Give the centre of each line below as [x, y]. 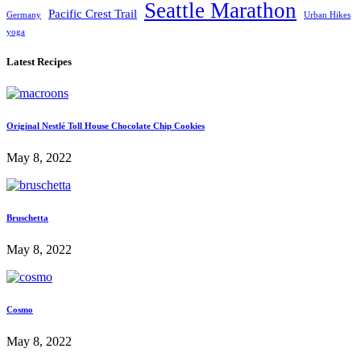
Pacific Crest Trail [93, 14]
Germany [24, 15]
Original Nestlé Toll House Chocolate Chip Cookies [106, 126]
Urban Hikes [327, 15]
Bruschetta [27, 218]
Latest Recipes [39, 62]
